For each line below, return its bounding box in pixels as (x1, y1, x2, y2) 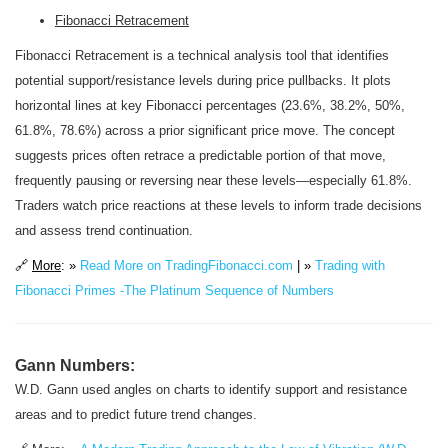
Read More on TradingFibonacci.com (80, 258, 293, 273)
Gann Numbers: (15, 357, 135, 374)
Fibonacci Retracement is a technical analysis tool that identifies (15, 48, 389, 63)
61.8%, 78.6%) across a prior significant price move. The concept (15, 123, 395, 138)
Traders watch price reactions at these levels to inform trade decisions (15, 198, 422, 213)
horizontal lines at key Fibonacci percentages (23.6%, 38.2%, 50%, (15, 98, 405, 113)
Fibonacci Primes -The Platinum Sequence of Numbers (15, 283, 334, 298)
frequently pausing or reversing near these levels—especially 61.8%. (15, 173, 412, 188)
